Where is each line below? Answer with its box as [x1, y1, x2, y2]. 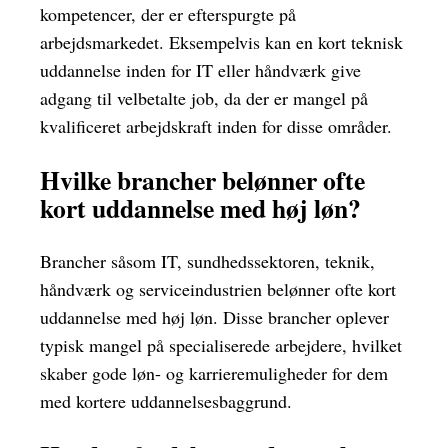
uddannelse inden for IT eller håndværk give [40, 57, 361, 82]
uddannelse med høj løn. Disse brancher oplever [40, 305, 389, 330]
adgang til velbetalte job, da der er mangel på [40, 85, 368, 110]
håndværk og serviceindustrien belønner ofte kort [40, 277, 396, 302]
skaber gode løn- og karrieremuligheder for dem [40, 361, 388, 386]
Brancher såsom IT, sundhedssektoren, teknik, [40, 249, 375, 274]
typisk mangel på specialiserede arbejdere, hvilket [40, 333, 402, 358]
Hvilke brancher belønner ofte [40, 160, 365, 199]
